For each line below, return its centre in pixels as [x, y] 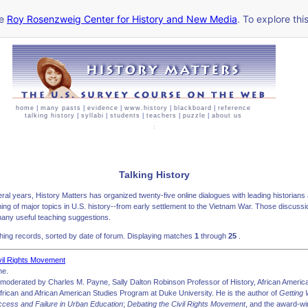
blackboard [193, 108]
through [214, 236]
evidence [103, 108]
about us [227, 115]
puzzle [194, 115]
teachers [162, 115]
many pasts [61, 108]
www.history [146, 108]
